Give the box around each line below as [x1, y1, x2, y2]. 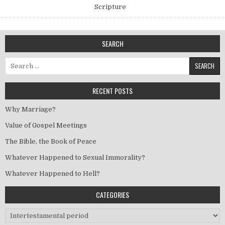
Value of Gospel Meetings [5, 121, 87, 129]
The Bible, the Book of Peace [5, 137, 96, 145]
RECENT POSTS [92, 85, 133, 96]
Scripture [94, 3, 126, 11]
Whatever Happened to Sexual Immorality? [5, 153, 145, 161]
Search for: [5, 57, 40, 65]
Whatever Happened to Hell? [5, 169, 100, 177]
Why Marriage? [5, 105, 56, 113]
